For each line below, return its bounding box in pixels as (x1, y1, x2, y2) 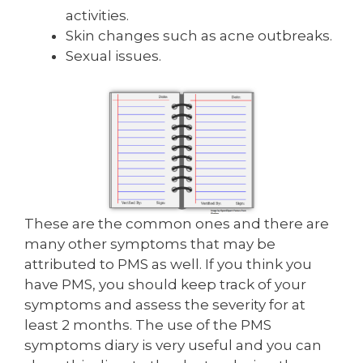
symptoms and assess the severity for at (24, 296, 305, 313)
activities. (66, 6, 129, 23)
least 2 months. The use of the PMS (24, 316, 271, 333)
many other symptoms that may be (24, 235, 275, 252)
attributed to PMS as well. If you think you (24, 255, 312, 272)
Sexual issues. (66, 47, 161, 64)
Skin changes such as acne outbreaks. (66, 27, 332, 44)
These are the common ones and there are (24, 215, 329, 232)
